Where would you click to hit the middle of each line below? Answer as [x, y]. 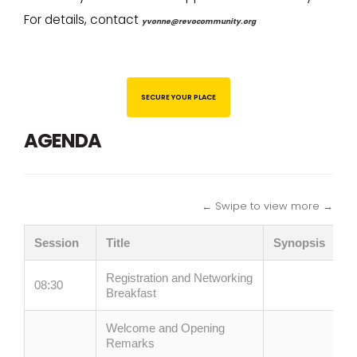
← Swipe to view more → [267, 206]
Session [57, 242]
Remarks [130, 343]
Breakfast [131, 292]
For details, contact [83, 20]
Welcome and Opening [165, 328]
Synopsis [299, 242]
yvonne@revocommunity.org [199, 22]
